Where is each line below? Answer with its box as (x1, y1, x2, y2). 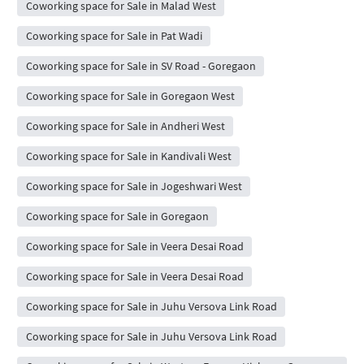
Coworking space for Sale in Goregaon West (25, 89, 235, 104)
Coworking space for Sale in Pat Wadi (25, 28, 202, 44)
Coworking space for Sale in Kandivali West (25, 149, 232, 164)
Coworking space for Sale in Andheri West (25, 119, 225, 134)
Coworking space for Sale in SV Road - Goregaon (25, 58, 256, 74)
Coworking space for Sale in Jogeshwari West (25, 179, 242, 194)
